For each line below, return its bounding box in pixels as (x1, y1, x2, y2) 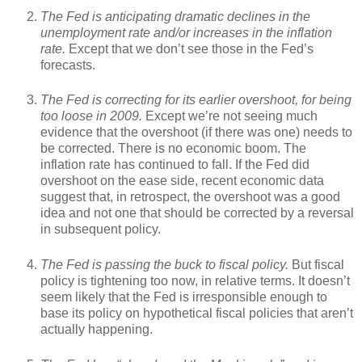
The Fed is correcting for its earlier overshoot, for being (40, 93, 351, 107)
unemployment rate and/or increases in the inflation (40, 25, 332, 40)
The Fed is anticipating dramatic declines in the (40, 9, 310, 23)
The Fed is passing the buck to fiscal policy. (40, 258, 288, 272)
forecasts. (40, 57, 95, 72)
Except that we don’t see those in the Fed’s (65, 41, 314, 56)
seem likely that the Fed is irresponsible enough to (40, 290, 327, 305)
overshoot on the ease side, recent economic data (40, 174, 324, 188)
